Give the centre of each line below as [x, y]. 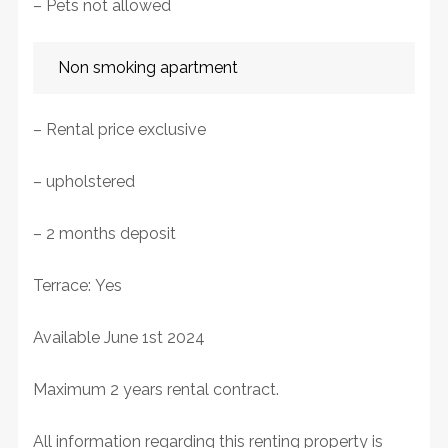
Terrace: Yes [77, 285]
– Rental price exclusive [119, 129]
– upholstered [83, 181]
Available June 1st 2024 [118, 337]
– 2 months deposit [104, 233]
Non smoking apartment [147, 67]
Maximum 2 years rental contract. [155, 389]
